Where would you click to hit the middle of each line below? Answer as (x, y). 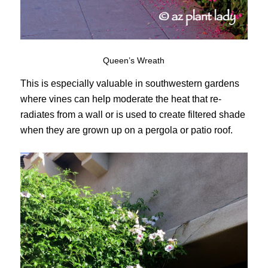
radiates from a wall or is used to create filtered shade (133, 115)
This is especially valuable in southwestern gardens (130, 84)
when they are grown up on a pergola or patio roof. (126, 130)
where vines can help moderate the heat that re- (121, 99)
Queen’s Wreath (134, 60)
